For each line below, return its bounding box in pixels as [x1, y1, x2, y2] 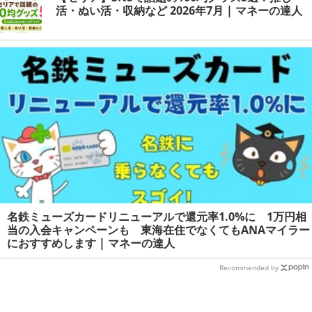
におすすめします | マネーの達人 [7, 235, 175, 251]
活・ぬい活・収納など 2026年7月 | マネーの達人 [56, 2, 302, 18]
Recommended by [219, 262, 279, 272]
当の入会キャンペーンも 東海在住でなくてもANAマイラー [7, 221, 310, 237]
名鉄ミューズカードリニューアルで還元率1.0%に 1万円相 [7, 208, 306, 224]
